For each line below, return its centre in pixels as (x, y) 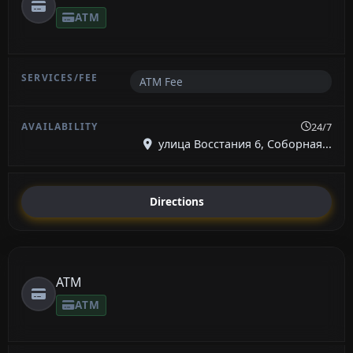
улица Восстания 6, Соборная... (243, 143)
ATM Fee (161, 81)
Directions (176, 202)
